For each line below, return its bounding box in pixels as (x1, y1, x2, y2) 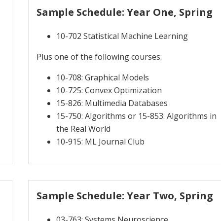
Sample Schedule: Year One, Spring (37, 5, 213, 19)
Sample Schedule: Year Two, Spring (37, 188, 214, 202)
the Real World (56, 123, 111, 134)
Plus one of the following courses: (37, 51, 162, 62)
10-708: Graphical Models (56, 72, 149, 83)
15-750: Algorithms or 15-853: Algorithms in (56, 110, 217, 121)
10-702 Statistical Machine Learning (56, 30, 188, 41)
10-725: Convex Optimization (56, 84, 162, 96)
